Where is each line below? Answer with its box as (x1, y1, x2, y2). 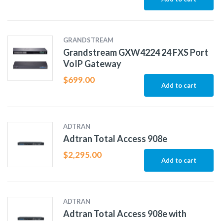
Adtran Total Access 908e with (63, 208, 186, 220)
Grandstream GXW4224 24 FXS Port (63, 47, 208, 58)
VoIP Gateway (63, 58, 121, 70)
